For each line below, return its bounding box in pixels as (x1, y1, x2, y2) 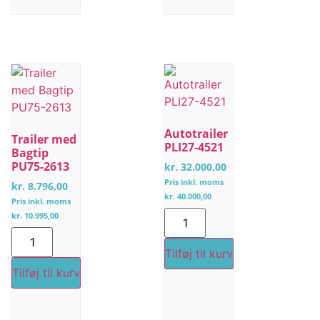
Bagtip (11, 144, 49, 161)
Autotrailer (164, 125, 228, 141)
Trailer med (11, 131, 76, 147)
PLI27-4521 (164, 139, 224, 155)
